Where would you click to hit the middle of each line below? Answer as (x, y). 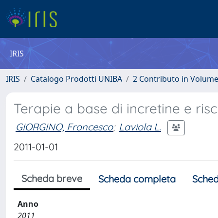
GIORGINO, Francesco (64, 127)
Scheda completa (137, 179)
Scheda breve (52, 178)
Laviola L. (140, 127)
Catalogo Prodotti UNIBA (76, 79)
